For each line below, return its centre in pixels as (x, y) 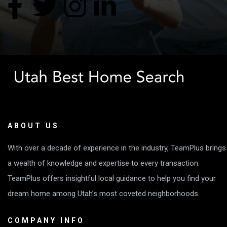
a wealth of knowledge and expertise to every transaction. (104, 163)
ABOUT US (33, 126)
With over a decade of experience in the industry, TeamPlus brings (117, 148)
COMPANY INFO (46, 221)
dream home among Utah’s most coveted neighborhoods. (104, 194)
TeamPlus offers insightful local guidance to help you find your (112, 179)
